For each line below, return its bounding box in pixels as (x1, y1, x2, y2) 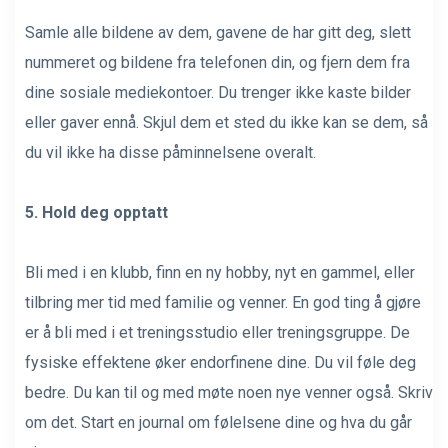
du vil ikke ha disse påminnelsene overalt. (25, 142, 316, 162)
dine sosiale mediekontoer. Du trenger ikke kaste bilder (25, 82, 411, 102)
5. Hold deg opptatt (25, 202, 168, 222)
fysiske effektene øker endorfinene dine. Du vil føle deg (25, 352, 416, 372)
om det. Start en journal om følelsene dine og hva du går (25, 412, 412, 432)
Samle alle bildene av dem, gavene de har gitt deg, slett (25, 22, 411, 42)
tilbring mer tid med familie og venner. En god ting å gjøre (25, 292, 421, 312)
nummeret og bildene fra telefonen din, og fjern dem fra (25, 52, 410, 72)
